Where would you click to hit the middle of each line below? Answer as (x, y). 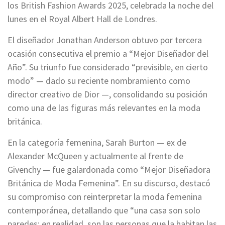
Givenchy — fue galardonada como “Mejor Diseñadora (109, 169)
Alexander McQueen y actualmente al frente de (95, 156)
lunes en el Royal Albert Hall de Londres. (82, 19)
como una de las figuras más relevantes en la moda (104, 107)
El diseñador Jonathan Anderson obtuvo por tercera (105, 40)
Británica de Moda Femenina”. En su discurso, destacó (109, 183)
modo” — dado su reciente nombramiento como (99, 80)
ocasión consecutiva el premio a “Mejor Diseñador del (108, 53)
